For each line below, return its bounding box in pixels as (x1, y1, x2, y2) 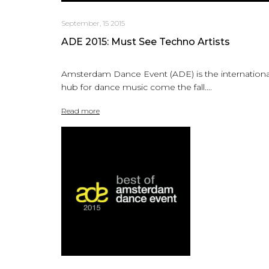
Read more (61, 106, 100, 115)
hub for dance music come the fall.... (61, 81, 212, 92)
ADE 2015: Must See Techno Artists (61, 35, 230, 47)
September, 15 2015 (61, 18, 125, 28)
